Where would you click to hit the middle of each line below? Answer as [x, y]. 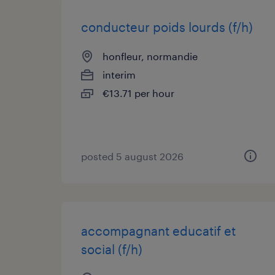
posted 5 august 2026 [132, 156]
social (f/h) [112, 249]
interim [119, 75]
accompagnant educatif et [158, 231]
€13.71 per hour [138, 93]
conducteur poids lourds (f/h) [167, 27]
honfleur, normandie [150, 56]
